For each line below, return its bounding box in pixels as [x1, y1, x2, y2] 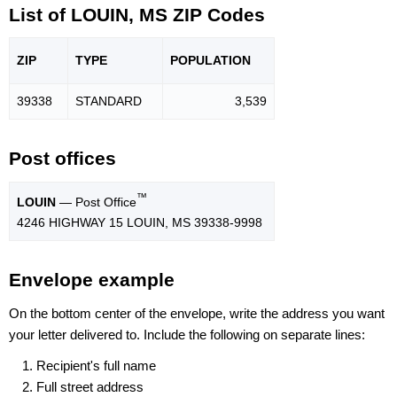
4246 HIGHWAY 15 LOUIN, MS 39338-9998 [17, 214, 262, 230]
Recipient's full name [36, 357, 156, 373]
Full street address [36, 378, 144, 394]
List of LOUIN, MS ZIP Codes [9, 4, 265, 25]
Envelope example [9, 269, 175, 291]
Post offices [9, 148, 116, 169]
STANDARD [75, 94, 142, 109]
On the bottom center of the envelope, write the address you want [9, 305, 385, 321]
